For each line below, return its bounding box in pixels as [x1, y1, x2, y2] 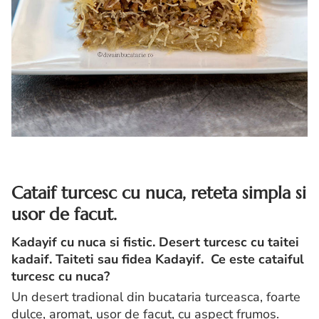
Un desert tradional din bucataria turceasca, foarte [11, 288, 300, 306]
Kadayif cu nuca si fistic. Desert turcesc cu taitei [11, 234, 299, 251]
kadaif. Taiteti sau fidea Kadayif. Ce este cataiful [11, 251, 304, 268]
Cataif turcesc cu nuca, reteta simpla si [11, 182, 306, 204]
